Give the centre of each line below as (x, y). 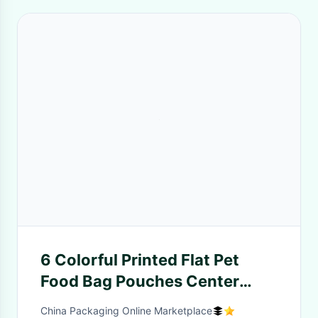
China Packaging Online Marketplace (126, 311)
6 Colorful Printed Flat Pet (140, 260)
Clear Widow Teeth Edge (135, 302)
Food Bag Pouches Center (140, 281)
